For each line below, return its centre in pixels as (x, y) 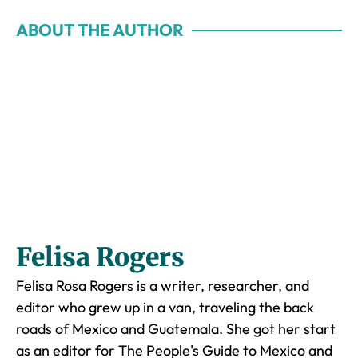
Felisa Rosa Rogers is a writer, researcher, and (163, 285)
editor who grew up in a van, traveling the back (165, 307)
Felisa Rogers (100, 257)
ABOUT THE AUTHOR (100, 29)
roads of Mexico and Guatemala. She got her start (176, 328)
